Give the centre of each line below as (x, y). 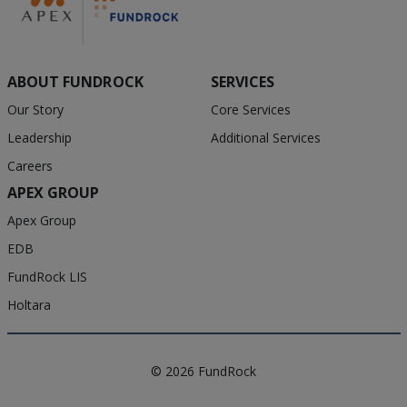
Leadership (39, 138)
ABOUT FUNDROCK (75, 82)
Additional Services (265, 138)
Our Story (35, 110)
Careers (30, 166)
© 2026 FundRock (203, 372)
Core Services (250, 110)
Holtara (29, 305)
